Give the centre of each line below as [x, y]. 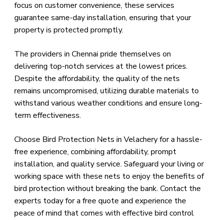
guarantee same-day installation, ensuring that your [102, 18]
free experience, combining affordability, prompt [95, 152]
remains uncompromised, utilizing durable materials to [106, 91]
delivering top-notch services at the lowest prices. [101, 67]
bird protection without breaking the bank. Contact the [107, 189]
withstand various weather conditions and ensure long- [108, 103]
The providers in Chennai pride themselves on [92, 54]
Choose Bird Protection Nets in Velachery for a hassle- [108, 140]
